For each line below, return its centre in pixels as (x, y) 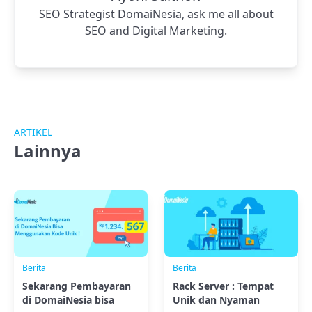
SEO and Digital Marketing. (156, 31)
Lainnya (48, 151)
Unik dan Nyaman (216, 300)
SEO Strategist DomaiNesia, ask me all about (156, 14)
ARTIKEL (33, 132)
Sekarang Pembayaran (77, 286)
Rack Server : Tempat (223, 286)
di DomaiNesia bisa (68, 300)
